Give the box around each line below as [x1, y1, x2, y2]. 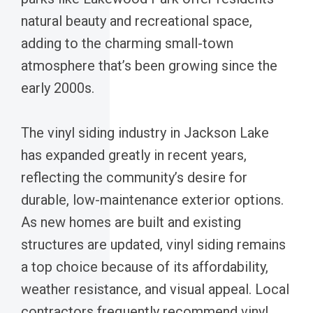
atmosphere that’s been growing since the [21, 57, 277, 74]
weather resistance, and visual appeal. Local [21, 280, 289, 298]
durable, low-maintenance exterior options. [21, 191, 284, 208]
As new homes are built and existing [21, 213, 241, 231]
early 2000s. [21, 79, 94, 96]
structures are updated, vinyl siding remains [21, 235, 286, 253]
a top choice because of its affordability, [21, 258, 268, 275]
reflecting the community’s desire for [21, 168, 247, 186]
